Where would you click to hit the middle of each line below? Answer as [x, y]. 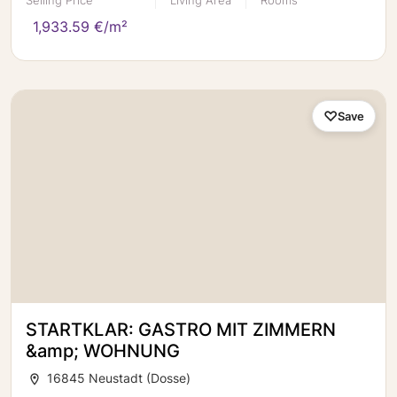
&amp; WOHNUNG [103, 351]
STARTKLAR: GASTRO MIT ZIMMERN [181, 330]
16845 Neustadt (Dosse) [117, 378]
